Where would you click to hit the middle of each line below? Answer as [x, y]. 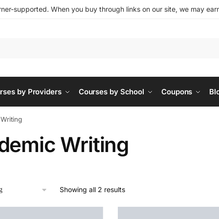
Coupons [177, 92]
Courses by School [111, 92]
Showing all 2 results [92, 189]
